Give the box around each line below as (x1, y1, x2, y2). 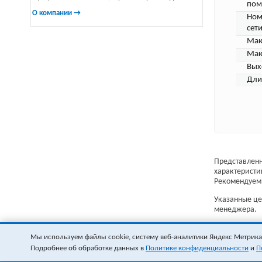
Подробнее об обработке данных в (30, 244, 146, 252)
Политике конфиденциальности (146, 244, 249, 252)
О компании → (32, 9, 81, 17)
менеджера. (214, 205, 257, 214)
